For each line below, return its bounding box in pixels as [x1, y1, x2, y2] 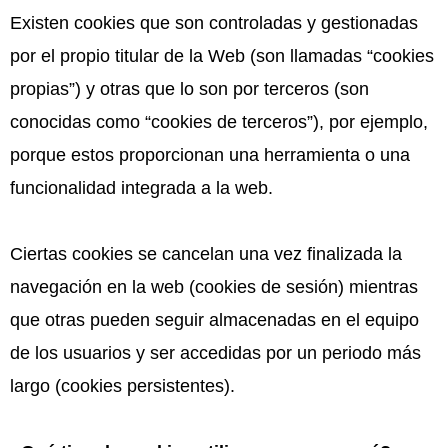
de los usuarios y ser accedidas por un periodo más [10, 342, 421, 363]
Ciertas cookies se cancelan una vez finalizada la [10, 243, 402, 264]
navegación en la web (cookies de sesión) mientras [10, 276, 418, 297]
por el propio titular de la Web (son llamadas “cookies [10, 45, 434, 66]
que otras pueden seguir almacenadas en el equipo [10, 309, 419, 330]
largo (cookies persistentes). [10, 375, 235, 396]
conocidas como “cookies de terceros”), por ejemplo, [10, 111, 428, 132]
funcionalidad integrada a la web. [10, 177, 273, 198]
